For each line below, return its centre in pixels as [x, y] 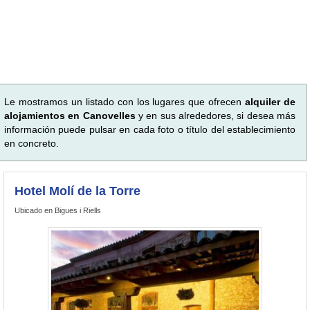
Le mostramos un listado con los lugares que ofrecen [125, 101]
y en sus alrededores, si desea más [216, 115]
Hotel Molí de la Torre [77, 191]
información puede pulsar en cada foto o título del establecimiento [150, 129]
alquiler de [271, 101]
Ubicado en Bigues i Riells [58, 210]
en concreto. [31, 143]
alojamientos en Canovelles [70, 115]
